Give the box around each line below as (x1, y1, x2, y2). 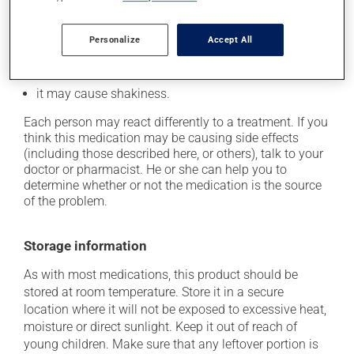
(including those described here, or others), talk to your (24, 146, 323, 161)
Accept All (208, 34, 253, 46)
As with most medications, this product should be (24, 267, 298, 282)
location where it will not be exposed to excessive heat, (24, 302, 326, 317)
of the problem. (24, 194, 107, 209)
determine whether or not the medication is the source (24, 178, 322, 193)
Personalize (88, 34, 141, 46)
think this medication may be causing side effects (24, 130, 299, 145)
